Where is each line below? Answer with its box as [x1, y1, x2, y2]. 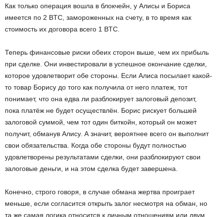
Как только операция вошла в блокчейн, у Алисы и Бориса [5, 2, 190, 10]
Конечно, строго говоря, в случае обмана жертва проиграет [5, 188, 195, 196]
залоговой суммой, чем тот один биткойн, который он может [5, 118, 197, 126]
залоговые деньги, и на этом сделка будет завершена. [5, 165, 178, 173]
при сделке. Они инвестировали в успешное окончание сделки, [5, 60, 207, 68]
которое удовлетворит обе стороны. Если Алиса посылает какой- [5, 72, 212, 80]
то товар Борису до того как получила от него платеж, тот [5, 83, 187, 92]
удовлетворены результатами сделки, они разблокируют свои [5, 153, 201, 161]
